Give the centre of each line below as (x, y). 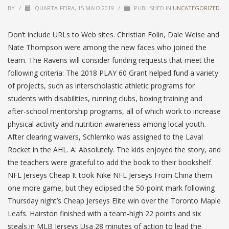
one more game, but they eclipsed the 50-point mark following (111, 188)
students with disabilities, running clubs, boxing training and (105, 98)
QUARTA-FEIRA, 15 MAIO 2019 (75, 8)
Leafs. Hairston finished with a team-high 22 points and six (104, 213)
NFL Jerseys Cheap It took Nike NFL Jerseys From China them (110, 175)
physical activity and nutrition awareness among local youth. (107, 124)
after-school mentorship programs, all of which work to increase (114, 111)
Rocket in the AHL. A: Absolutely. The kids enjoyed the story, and (114, 150)
